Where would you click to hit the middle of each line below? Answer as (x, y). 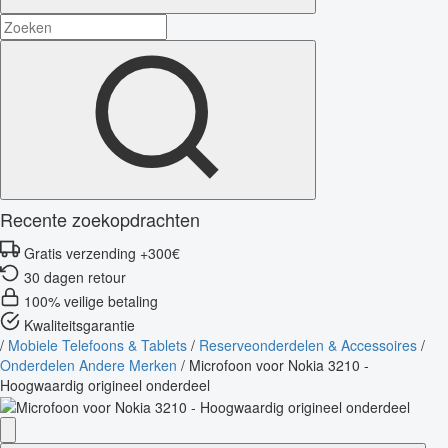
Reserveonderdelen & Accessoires (308, 344)
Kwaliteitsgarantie (79, 324)
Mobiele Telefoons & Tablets (97, 344)
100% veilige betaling (91, 300)
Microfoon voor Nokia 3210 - (279, 364)
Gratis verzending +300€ (102, 252)
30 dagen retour (75, 276)
